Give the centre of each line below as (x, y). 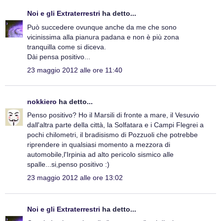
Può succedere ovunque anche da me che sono (102, 27)
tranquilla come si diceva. (67, 47)
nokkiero (42, 101)
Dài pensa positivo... (59, 56)
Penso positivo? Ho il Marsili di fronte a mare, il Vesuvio (113, 115)
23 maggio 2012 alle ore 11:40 (75, 70)
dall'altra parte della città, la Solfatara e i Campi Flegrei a (115, 125)
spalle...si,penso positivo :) (68, 165)
